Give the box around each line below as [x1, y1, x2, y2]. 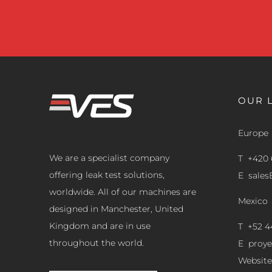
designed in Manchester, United [49, 203, 184, 215]
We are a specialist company [49, 152, 170, 164]
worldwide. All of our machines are [49, 186, 197, 198]
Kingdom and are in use [49, 220, 151, 232]
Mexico [237, 195, 268, 207]
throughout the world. [49, 237, 144, 249]
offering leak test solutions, [49, 169, 165, 181]
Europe [237, 127, 268, 139]
